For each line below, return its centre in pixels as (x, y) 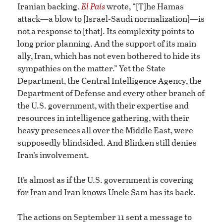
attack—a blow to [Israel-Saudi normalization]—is (111, 18)
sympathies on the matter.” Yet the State (91, 68)
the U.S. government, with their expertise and (103, 105)
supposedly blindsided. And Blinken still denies (107, 142)
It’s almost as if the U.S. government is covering (105, 179)
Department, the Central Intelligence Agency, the (110, 80)
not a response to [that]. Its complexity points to (106, 31)
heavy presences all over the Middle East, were (105, 130)
